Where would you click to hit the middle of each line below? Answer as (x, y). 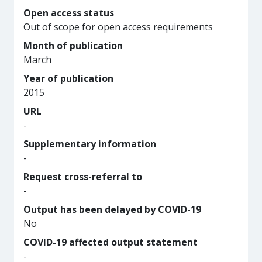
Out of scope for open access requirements (118, 27)
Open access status (69, 13)
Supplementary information (90, 144)
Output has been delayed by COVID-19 (112, 209)
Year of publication (68, 78)
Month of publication (73, 46)
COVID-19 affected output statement (111, 242)
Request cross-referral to (83, 177)
